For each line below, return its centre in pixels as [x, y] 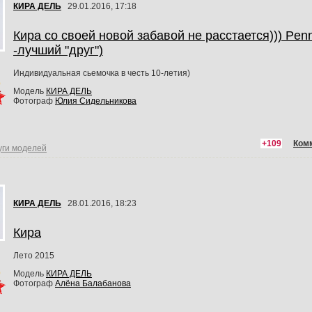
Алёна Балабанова [93, 283]
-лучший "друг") [58, 50]
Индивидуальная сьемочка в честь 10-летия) [102, 73]
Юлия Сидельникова [96, 101]
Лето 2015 [34, 255]
